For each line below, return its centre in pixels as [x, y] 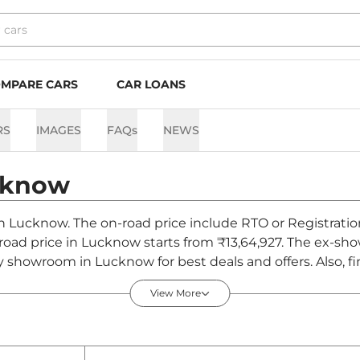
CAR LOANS [151, 84]
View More [175, 293]
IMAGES [59, 130]
